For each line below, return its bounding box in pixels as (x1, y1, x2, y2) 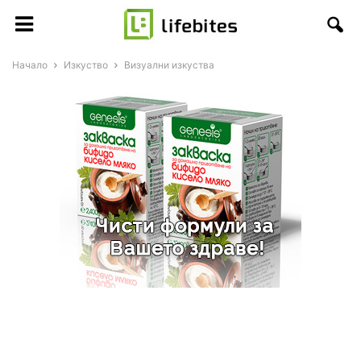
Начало (12, 59, 48, 71)
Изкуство (64, 59, 108, 71)
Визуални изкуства (124, 59, 214, 71)
